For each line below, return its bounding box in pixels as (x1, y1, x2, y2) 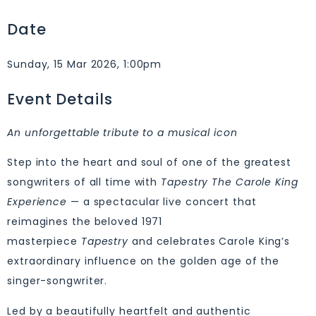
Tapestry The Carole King (161, 175, 298, 190)
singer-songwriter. (7, 274, 108, 288)
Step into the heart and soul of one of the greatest (7, 155, 291, 170)
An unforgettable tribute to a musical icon (7, 126, 238, 140)
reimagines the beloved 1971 (7, 214, 163, 229)
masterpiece (7, 234, 81, 249)
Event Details (7, 89, 113, 109)
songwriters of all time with (7, 175, 162, 190)
